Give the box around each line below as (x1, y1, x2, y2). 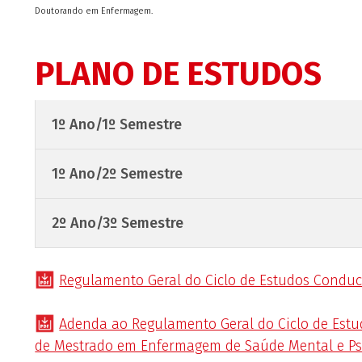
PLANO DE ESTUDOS (35, 55, 322, 94)
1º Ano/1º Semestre (52, 115, 183, 133)
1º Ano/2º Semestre (52, 164, 183, 183)
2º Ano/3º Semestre (52, 213, 184, 232)
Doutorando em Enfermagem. (35, 6, 154, 16)
